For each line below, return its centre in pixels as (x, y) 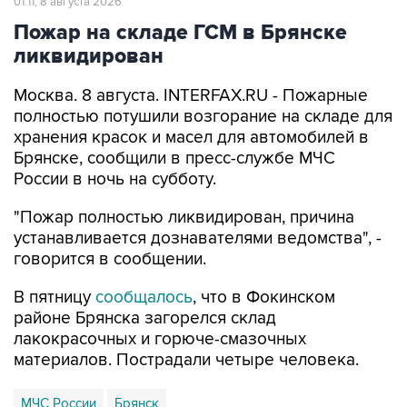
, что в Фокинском (264, 259)
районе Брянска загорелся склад (145, 280)
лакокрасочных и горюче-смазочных (160, 301)
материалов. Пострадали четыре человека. (186, 322)
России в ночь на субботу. (115, 141)
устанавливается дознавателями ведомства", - (198, 200)
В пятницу (55, 259)
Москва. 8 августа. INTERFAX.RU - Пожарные (191, 58)
